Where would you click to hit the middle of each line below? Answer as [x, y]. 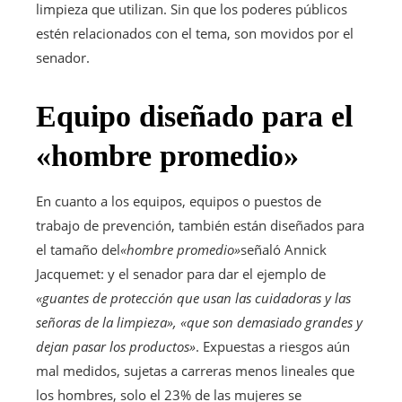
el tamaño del [78, 250]
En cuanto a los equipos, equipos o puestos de [179, 201]
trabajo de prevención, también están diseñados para [200, 226]
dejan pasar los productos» [116, 347]
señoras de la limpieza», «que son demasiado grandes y [199, 323]
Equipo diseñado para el [194, 117]
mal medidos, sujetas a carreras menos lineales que [195, 371]
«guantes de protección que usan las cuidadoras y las [193, 298]
